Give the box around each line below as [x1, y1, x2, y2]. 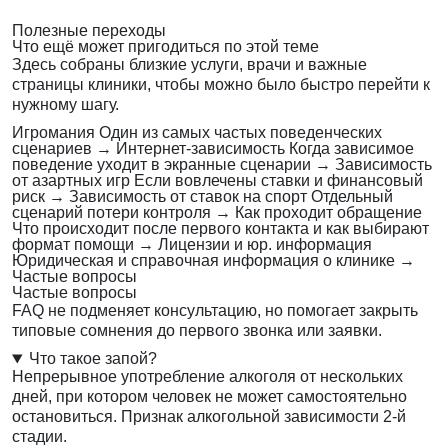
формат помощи [12, 236, 134, 254]
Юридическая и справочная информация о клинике [12, 252, 395, 270]
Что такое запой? [28, 350, 157, 368]
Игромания [12, 124, 95, 142]
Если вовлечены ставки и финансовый [134, 172, 423, 190]
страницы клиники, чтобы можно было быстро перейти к [12, 76, 430, 94]
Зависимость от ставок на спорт [69, 188, 307, 206]
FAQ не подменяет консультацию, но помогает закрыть [12, 302, 418, 320]
